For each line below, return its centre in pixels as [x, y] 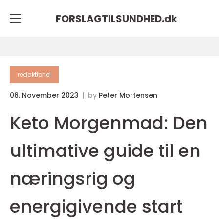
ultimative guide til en [105, 151]
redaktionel [34, 75]
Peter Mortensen [128, 95]
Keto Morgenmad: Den [109, 123]
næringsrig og [73, 179]
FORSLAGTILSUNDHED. [110, 18]
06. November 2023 [45, 95]
